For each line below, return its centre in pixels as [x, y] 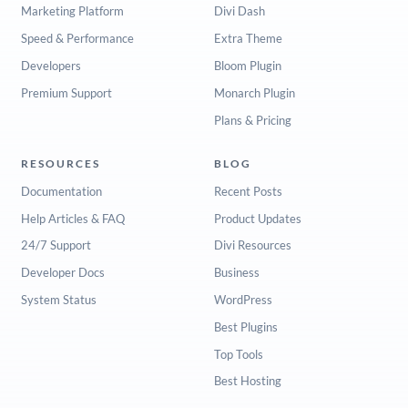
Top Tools [238, 354]
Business [236, 273]
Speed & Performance [77, 39]
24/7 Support [56, 245]
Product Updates [257, 218]
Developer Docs [62, 273]
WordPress [243, 299]
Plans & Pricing [252, 120]
